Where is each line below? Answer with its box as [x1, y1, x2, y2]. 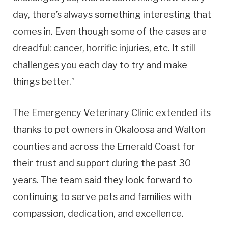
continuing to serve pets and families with [13, 191, 191, 202]
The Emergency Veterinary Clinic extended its [13, 107, 211, 118]
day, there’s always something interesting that [13, 9, 211, 20]
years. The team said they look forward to [13, 174, 192, 185]
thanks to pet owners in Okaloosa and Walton [13, 124, 206, 135]
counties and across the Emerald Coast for [13, 140, 195, 152]
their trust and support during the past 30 [13, 157, 191, 168]
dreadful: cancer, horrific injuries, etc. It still [13, 42, 195, 53]
